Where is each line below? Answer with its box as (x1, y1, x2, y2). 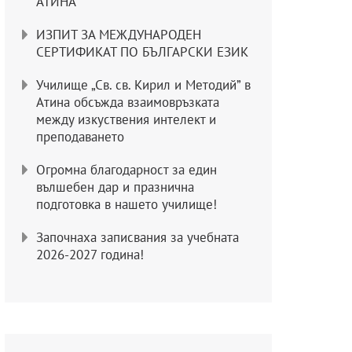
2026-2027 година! (35, 246, 144, 264)
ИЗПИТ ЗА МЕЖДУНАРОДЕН (35, 26, 201, 44)
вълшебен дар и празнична (35, 178, 194, 196)
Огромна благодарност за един (35, 161, 217, 179)
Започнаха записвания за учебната (35, 229, 239, 247)
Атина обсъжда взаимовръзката (35, 93, 219, 112)
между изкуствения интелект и (35, 111, 216, 129)
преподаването (35, 128, 124, 146)
